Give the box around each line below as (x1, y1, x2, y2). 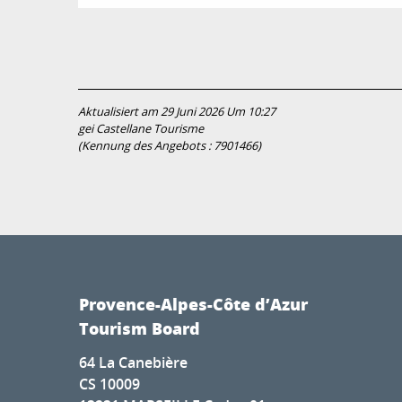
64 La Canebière (79, 352, 188, 372)
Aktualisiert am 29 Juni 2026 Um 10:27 (78, 103, 275, 119)
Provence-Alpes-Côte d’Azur (79, 292, 308, 316)
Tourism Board (79, 316, 200, 340)
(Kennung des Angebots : (78, 137, 214, 153)
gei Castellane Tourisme (78, 120, 204, 136)
